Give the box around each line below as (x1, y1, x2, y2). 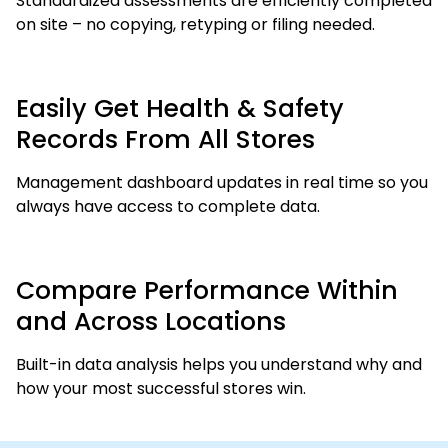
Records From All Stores (16, 122, 315, 157)
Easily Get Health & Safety (16, 91, 344, 126)
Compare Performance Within (16, 273, 398, 308)
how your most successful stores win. (16, 377, 306, 400)
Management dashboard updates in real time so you (16, 171, 428, 194)
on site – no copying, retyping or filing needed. (16, 13, 375, 36)
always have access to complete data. (16, 195, 320, 218)
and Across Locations (16, 304, 286, 339)
